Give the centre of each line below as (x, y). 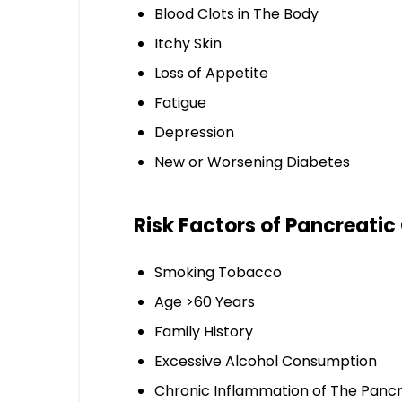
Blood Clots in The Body (236, 13)
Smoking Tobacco (218, 272)
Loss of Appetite (211, 73)
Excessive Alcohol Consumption (266, 361)
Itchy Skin (188, 43)
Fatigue (180, 102)
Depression (194, 132)
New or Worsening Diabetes (252, 162)
